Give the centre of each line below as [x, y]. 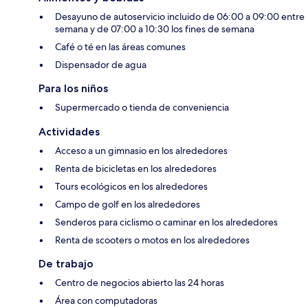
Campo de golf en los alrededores [128, 205]
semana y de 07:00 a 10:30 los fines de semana [155, 29]
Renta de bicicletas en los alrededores [136, 169]
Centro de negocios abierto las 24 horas [140, 283]
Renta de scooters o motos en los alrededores [152, 240]
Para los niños [73, 89]
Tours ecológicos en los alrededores [131, 187]
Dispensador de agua [101, 65]
